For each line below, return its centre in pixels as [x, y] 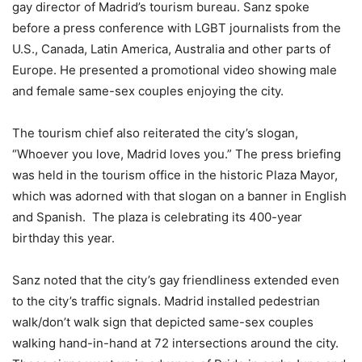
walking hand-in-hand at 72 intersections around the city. [175, 343]
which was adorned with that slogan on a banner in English [179, 196]
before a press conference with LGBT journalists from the [177, 27]
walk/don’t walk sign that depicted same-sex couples [163, 322]
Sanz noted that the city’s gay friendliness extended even [176, 280]
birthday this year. [63, 238]
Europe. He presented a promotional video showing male [175, 69]
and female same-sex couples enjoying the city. [148, 90]
